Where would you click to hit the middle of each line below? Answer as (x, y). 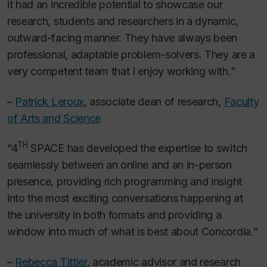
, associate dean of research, (154, 101)
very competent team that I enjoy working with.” (121, 72)
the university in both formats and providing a (114, 215)
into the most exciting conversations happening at (125, 198)
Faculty (241, 101)
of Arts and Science (54, 118)
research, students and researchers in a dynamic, (123, 21)
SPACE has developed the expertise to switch (137, 148)
